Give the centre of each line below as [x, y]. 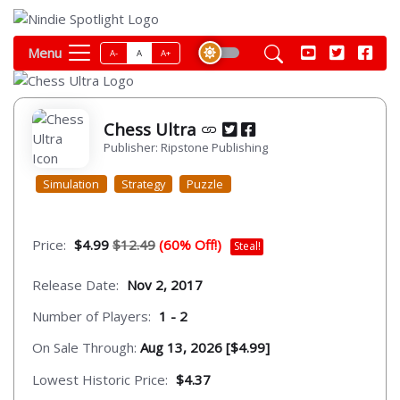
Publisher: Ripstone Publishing [186, 147]
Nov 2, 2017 [165, 284]
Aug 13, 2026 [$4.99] [205, 348]
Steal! [247, 246]
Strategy [143, 183]
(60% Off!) [190, 245]
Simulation [71, 183]
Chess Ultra [152, 129]
